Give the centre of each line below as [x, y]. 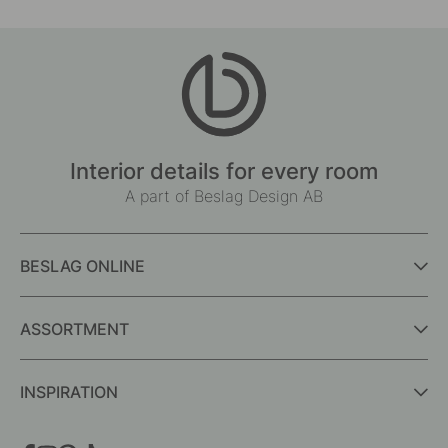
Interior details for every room [224, 170]
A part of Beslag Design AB [224, 195]
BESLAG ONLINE [82, 266]
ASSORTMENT [74, 329]
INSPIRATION [69, 392]
